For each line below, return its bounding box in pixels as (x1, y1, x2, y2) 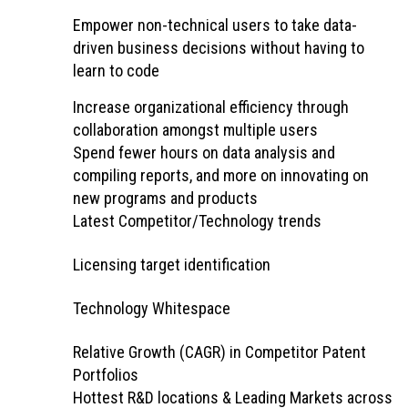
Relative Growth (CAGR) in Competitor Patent (73, 342, 366, 362)
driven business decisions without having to (73, 38, 364, 57)
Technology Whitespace (73, 299, 230, 318)
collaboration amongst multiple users (73, 120, 318, 139)
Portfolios (73, 365, 138, 384)
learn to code (73, 61, 159, 80)
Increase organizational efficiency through (73, 97, 349, 117)
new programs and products (73, 189, 258, 208)
